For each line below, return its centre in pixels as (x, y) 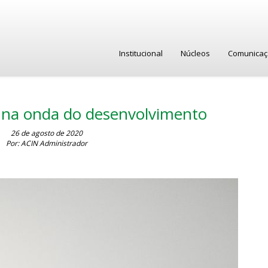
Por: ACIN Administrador (46, 143)
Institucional (141, 53)
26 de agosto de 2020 (46, 133)
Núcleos (195, 53)
